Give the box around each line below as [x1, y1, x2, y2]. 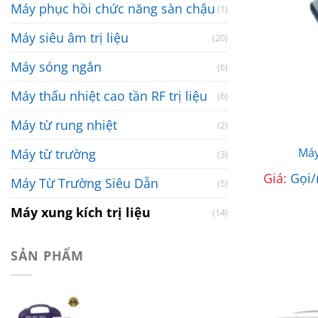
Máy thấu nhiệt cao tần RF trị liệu [11, 87, 207, 105]
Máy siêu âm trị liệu [11, 29, 128, 47]
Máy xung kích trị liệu [11, 204, 150, 221]
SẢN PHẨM [11, 247, 84, 265]
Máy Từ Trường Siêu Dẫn [11, 175, 158, 192]
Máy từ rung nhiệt [11, 116, 117, 134]
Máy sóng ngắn [11, 58, 102, 76]
